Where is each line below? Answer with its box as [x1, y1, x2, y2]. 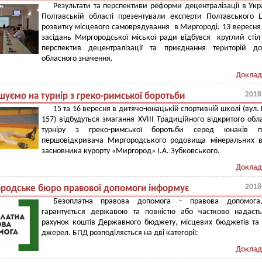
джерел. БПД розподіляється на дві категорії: [42, 229, 198, 237]
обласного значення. [42, 54, 113, 63]
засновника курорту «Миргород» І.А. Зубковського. [42, 147, 220, 156]
